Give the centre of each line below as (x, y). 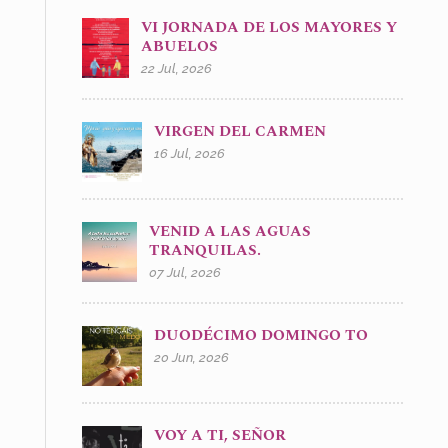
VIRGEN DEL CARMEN (241, 131)
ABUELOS (179, 46)
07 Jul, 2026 (184, 272)
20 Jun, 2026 (191, 357)
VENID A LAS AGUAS (229, 231)
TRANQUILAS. (204, 250)
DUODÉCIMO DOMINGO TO (260, 335)
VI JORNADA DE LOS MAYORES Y (268, 27)
